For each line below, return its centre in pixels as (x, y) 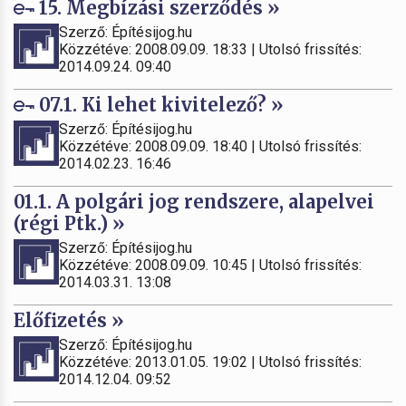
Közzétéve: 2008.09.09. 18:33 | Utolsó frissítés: (210, 49)
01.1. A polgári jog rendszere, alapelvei (194, 201)
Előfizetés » (69, 320)
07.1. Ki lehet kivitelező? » (159, 104)
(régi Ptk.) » (69, 223)
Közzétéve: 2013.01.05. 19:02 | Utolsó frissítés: (210, 362)
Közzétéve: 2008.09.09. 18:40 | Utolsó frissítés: (210, 146)
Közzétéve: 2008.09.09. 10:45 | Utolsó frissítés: (210, 265)
